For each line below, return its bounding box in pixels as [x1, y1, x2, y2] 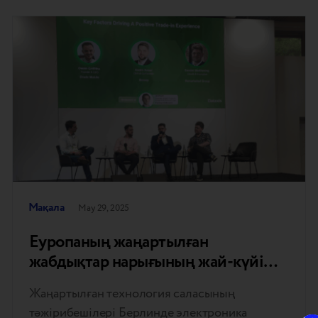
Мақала [28, 199, 65, 216]
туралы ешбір [28, 269, 126, 295]
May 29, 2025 [78, 201, 130, 214]
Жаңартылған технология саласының [28, 284, 235, 302]
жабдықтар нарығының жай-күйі [28, 249, 264, 275]
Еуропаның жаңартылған [28, 229, 209, 255]
